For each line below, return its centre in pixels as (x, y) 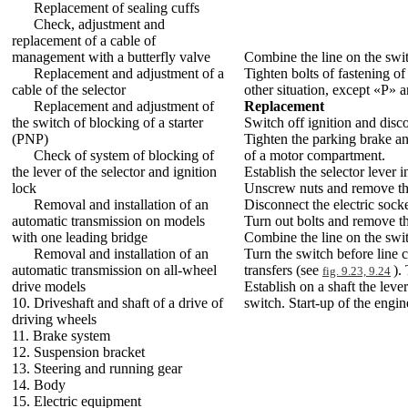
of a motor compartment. (315, 155)
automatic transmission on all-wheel (114, 270)
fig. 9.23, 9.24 (357, 271)
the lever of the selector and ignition (114, 172)
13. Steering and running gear (97, 368)
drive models (49, 286)
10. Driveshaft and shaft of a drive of (117, 303)
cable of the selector (69, 90)
